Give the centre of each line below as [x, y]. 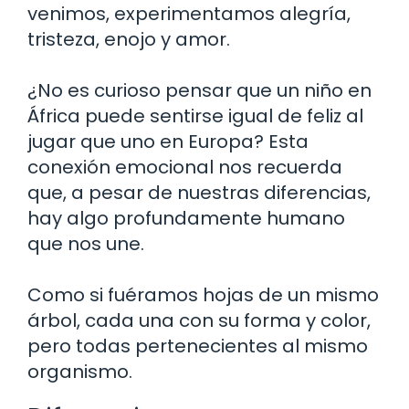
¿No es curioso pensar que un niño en [199, 90]
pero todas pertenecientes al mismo [198, 346]
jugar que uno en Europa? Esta [168, 141]
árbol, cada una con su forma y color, [199, 320]
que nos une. [86, 243]
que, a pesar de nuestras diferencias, [199, 192]
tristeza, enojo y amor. [129, 39]
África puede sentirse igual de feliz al [195, 115]
